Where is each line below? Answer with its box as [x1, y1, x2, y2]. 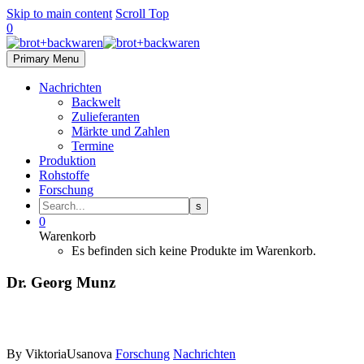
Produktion [39, 154, 96, 167]
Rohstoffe [39, 168, 89, 182]
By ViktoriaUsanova [6, 347, 112, 362]
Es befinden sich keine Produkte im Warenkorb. [71, 244, 316, 258]
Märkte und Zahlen [71, 124, 170, 138]
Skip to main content [6, 6, 112, 20]
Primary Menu [13, 53, 79, 65]
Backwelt [71, 95, 120, 109]
